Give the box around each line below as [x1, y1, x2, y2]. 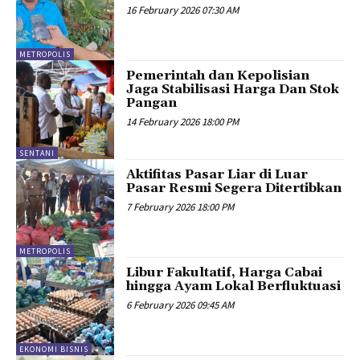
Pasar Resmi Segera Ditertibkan [126, 179, 342, 196]
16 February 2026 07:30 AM [126, 2, 239, 17]
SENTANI [19, 147, 55, 158]
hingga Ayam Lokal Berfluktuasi [126, 277, 342, 294]
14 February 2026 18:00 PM [126, 115, 239, 129]
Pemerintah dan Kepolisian [126, 67, 310, 84]
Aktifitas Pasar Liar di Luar [126, 166, 309, 182]
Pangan [126, 95, 178, 112]
